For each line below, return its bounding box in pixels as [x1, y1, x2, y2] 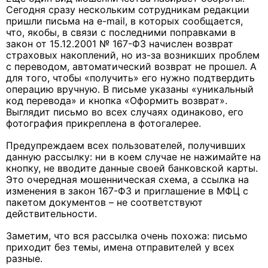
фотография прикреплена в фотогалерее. [6, 117, 204, 130]
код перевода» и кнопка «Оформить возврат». [6, 95, 227, 107]
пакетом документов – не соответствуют [6, 196, 203, 209]
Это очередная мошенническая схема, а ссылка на [6, 173, 249, 186]
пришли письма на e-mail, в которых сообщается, [6, 15, 243, 28]
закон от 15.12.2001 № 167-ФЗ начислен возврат [6, 38, 233, 50]
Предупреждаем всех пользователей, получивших [6, 139, 246, 152]
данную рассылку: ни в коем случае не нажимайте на [6, 151, 261, 163]
